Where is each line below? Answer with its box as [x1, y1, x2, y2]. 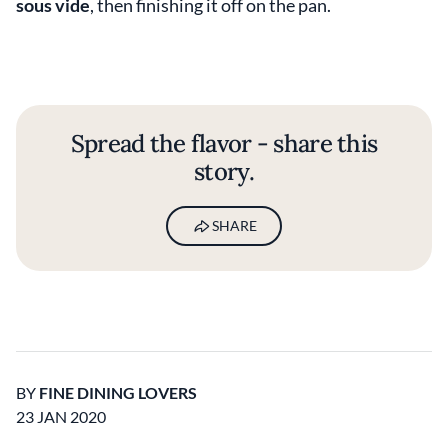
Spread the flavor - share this [70, 128, 378, 159]
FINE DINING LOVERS [39, 383, 197, 402]
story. [194, 156, 254, 187]
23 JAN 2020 [16, 407, 106, 426]
